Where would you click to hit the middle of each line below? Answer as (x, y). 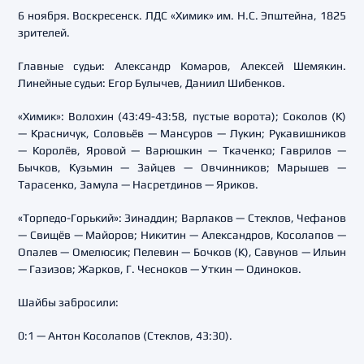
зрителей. (44, 32)
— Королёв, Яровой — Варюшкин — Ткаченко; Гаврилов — (182, 150)
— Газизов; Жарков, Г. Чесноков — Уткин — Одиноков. (160, 269)
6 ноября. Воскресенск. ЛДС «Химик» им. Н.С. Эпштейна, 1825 (182, 15)
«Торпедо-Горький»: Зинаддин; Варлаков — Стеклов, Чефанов (182, 218)
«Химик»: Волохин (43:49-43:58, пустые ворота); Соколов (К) (182, 116)
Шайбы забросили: (68, 302)
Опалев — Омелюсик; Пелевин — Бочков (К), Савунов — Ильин (182, 252)
